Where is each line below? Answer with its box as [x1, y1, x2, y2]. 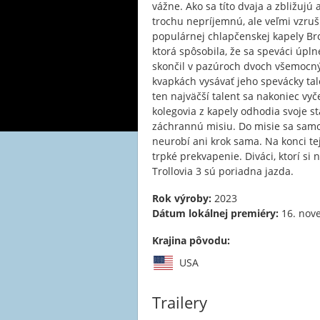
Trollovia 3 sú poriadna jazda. [152, 164, 294, 178]
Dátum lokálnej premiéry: [152, 206, 279, 220]
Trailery [152, 291, 207, 313]
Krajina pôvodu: [152, 234, 230, 247]
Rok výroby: [152, 191, 211, 205]
